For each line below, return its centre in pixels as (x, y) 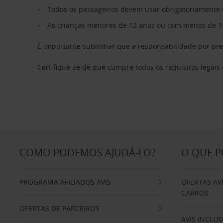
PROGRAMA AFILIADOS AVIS (65, 182)
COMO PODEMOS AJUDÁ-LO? (87, 153)
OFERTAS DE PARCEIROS (59, 208)
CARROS (195, 193)
